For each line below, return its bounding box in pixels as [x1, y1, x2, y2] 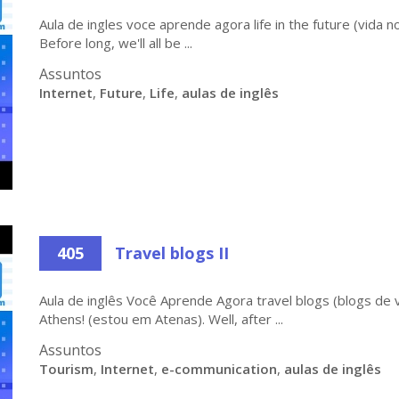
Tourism [39, 360, 94, 378]
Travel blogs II [115, 242, 229, 264]
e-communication [161, 360, 277, 378]
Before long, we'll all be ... [39, 34, 192, 52]
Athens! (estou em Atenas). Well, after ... [39, 310, 283, 328]
